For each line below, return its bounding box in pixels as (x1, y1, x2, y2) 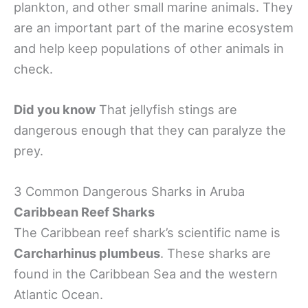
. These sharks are (160, 245, 271, 261)
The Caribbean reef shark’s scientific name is (14, 225, 280, 241)
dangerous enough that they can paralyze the (14, 122, 286, 138)
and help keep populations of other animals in (14, 41, 284, 56)
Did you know (14, 102, 99, 118)
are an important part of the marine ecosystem (14, 20, 294, 36)
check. (14, 61, 53, 77)
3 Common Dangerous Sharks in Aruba (14, 184, 245, 199)
